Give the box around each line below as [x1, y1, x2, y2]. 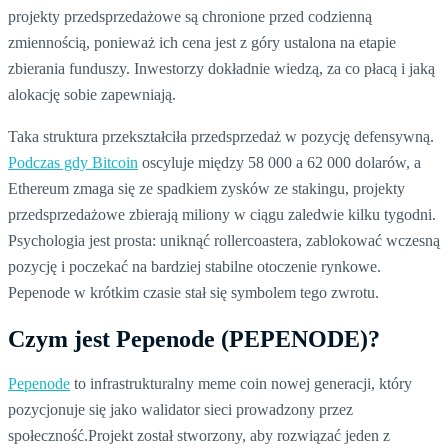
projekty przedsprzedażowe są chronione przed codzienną [8, 7, 372, 25]
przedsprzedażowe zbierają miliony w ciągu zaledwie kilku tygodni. [8, 205, 436, 223]
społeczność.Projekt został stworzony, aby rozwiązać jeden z [8, 427, 390, 445]
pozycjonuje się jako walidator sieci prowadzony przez [8, 401, 353, 419]
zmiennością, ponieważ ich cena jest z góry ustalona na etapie [8, 33, 396, 51]
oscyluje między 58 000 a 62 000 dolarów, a [138, 153, 421, 171]
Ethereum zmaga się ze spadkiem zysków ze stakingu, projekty [8, 179, 405, 197]
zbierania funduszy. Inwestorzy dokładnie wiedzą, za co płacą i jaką [8, 59, 435, 77]
